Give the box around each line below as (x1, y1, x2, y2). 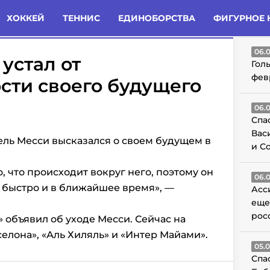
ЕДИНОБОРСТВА (118, 13, 195, 24)
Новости (82, 11, 117, 20)
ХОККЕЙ (7, 13, 45, 24)
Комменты (28, 11, 72, 20)
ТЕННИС (63, 13, 100, 24)
